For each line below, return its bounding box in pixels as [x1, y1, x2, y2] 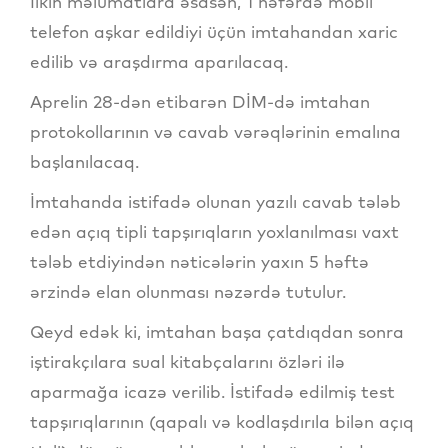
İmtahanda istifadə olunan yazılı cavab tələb [30, 191, 401, 213]
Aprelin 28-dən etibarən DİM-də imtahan [30, 91, 370, 113]
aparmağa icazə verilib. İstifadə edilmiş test [30, 381, 395, 403]
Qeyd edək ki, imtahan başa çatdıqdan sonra [30, 321, 404, 343]
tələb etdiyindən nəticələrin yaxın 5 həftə [30, 251, 369, 273]
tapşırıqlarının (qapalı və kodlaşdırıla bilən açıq [30, 411, 414, 433]
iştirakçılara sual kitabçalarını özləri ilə [30, 351, 345, 373]
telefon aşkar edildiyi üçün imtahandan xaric [30, 21, 398, 43]
